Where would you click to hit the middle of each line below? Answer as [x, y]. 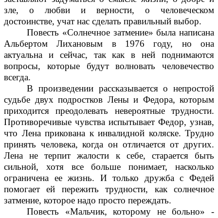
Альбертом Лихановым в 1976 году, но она [109, 43]
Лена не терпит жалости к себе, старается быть [109, 155]
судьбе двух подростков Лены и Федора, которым [109, 99]
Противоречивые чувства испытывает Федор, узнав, [109, 122]
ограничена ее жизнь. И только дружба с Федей [109, 178]
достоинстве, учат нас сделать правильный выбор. [103, 21]
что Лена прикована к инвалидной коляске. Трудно [109, 133]
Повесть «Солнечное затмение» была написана [120, 32]
